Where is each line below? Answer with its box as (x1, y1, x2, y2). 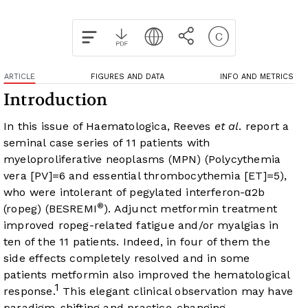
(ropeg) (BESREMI (3, 202, 98, 216)
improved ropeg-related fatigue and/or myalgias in (3, 219, 279, 232)
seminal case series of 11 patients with (3, 136, 210, 150)
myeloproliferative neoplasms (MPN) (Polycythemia (3, 153, 281, 166)
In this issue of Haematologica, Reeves (3, 120, 214, 133)
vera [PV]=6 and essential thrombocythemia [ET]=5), (3, 169, 287, 183)
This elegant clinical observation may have (58, 285, 294, 298)
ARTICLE (4, 72, 35, 82)
